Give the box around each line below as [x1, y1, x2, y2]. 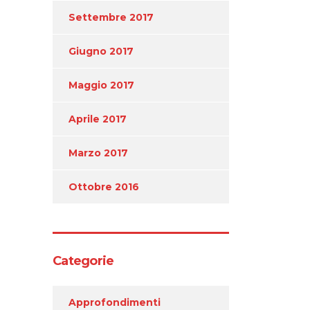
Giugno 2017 [69, 44, 134, 57]
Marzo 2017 [69, 146, 128, 159]
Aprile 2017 [69, 112, 127, 125]
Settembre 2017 [69, 10, 154, 24]
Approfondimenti [69, 295, 161, 309]
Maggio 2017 [69, 78, 134, 91]
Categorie [53, 253, 114, 268]
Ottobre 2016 [69, 180, 139, 193]
